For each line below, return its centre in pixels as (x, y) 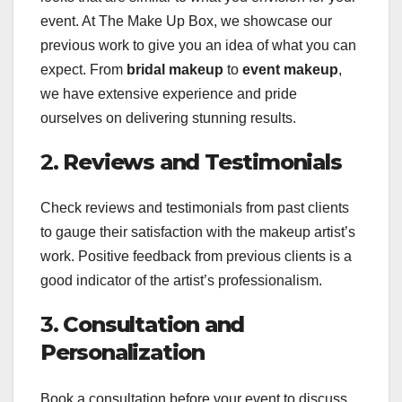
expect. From (83, 70)
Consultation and (154, 325)
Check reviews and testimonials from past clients (195, 208)
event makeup (290, 70)
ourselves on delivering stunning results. (168, 118)
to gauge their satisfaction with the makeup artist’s (198, 232)
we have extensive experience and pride (169, 94)
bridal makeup (175, 70)
